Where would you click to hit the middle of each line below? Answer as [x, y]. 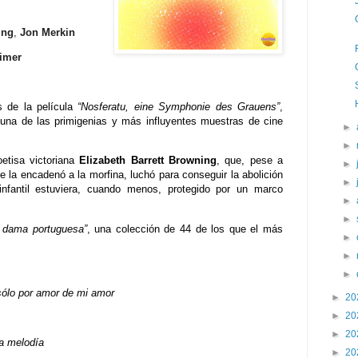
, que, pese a [250, 161]
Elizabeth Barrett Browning [148, 161]
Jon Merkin [46, 32]
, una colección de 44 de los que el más [185, 229]
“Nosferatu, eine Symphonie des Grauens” [179, 107]
